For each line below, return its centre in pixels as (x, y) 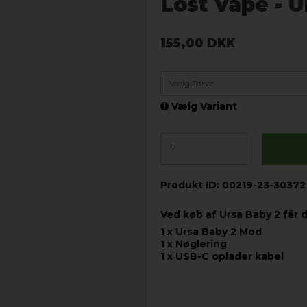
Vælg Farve (192, 84)
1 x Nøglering (194, 244)
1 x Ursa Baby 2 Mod (211, 232)
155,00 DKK (198, 43)
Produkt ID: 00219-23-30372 (233, 185)
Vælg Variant (203, 107)
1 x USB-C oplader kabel (222, 257)
